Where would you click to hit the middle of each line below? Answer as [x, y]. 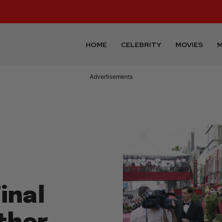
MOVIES [190, 44]
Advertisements [111, 77]
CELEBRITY [141, 44]
